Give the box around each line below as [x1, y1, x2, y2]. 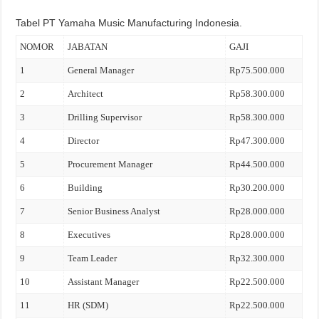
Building [68, 182, 103, 193]
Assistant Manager [68, 276, 140, 287]
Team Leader [68, 253, 117, 263]
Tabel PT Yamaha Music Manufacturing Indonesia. [16, 17, 243, 28]
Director [68, 135, 100, 146]
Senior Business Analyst [68, 206, 161, 216]
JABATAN [68, 41, 108, 52]
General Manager [68, 65, 135, 75]
